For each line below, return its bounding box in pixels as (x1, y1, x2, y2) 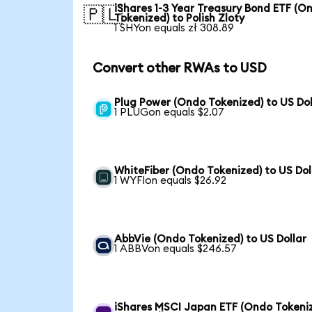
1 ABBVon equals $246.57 (114, 243, 237, 254)
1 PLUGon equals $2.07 (114, 107, 225, 118)
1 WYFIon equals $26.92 (114, 175, 227, 186)
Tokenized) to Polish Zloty (114, 13, 245, 24)
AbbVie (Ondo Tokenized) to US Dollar (114, 233, 307, 244)
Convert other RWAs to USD (92, 62, 267, 75)
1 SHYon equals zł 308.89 (114, 22, 235, 33)
